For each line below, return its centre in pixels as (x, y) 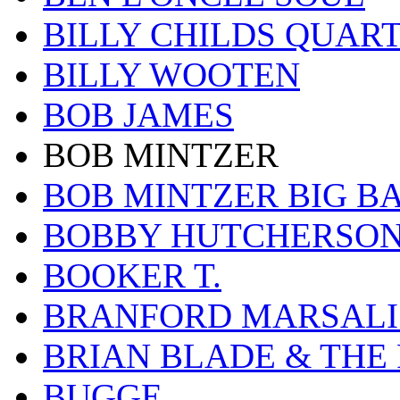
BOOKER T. (132, 276)
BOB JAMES (138, 115)
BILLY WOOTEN (171, 75)
